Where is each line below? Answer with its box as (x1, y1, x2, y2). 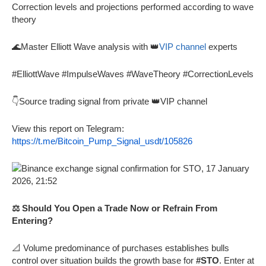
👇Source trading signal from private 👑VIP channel (12, 96, 207, 106)
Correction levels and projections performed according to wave (12, 1, 254, 12)
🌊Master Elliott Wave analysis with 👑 (12, 41, 159, 52)
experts (206, 41, 237, 52)
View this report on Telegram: (12, 123, 124, 134)
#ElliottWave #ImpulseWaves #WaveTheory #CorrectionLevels (12, 68, 254, 79)
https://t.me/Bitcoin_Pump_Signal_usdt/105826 (12, 135, 192, 146)
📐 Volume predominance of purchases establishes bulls (12, 242, 229, 253)
